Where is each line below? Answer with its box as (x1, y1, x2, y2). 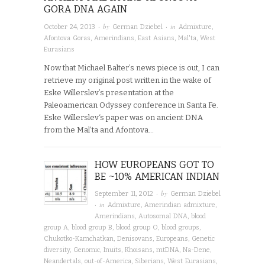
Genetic (192, 235, 215, 243)
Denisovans (117, 235, 153, 243)
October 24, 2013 (44, 22, 95, 31)
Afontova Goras (44, 34, 91, 42)
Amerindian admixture (144, 201, 216, 209)
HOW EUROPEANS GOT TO (95, 159, 215, 170)
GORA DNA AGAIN (44, 3, 127, 15)
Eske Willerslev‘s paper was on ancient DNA (44, 112, 203, 122)
